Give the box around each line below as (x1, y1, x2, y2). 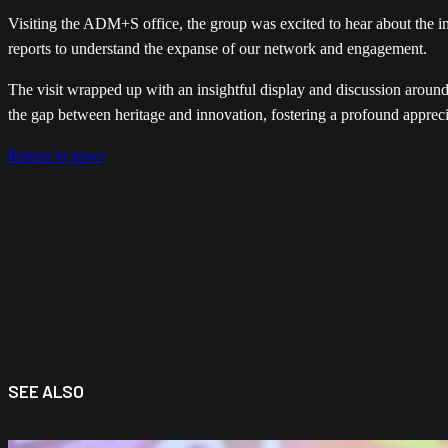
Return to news (8, 147, 104, 164)
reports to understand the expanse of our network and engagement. (8, 40, 427, 57)
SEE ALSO (8, 381, 84, 401)
